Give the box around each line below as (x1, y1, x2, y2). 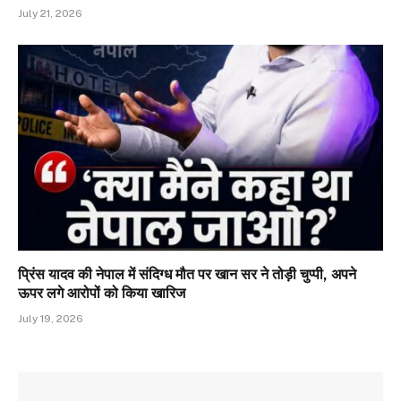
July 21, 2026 (18, 7, 82, 21)
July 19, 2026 (18, 311, 83, 325)
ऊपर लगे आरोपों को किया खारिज (18, 284, 185, 302)
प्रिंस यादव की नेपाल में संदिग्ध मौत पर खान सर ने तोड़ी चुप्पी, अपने (18, 265, 356, 283)
